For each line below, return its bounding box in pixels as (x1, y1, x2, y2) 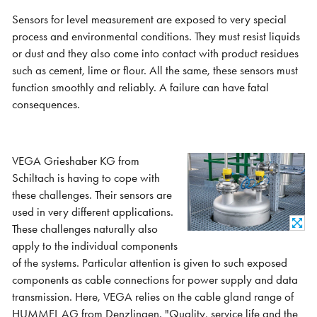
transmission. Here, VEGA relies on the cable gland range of (12, 289, 294, 304)
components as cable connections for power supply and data (12, 272, 299, 287)
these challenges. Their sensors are (12, 187, 173, 202)
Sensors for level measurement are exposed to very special (12, 12, 287, 28)
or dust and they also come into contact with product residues (12, 46, 299, 62)
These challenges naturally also (12, 221, 158, 236)
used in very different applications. (12, 204, 174, 219)
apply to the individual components (12, 238, 178, 253)
